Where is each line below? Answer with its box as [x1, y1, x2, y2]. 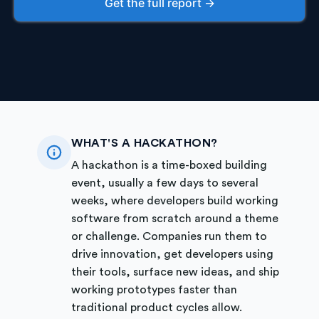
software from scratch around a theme [71, 212, 278, 224]
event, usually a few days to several [71, 177, 258, 189]
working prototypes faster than [71, 283, 237, 296]
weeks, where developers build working [71, 194, 278, 206]
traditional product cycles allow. [71, 301, 242, 313]
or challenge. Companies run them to [71, 230, 267, 242]
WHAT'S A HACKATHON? [71, 137, 218, 149]
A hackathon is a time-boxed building [71, 159, 267, 171]
